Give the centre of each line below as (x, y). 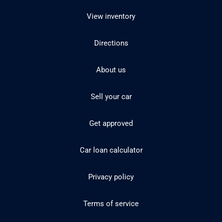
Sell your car (111, 97)
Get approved (111, 123)
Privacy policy (111, 177)
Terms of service (111, 204)
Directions (111, 43)
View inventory (111, 16)
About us (111, 70)
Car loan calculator (111, 150)
